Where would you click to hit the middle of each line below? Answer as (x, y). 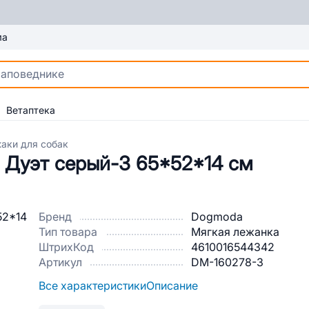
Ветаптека (31, 110)
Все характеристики (92, 286)
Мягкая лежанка (235, 232)
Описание (172, 286)
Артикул (60, 262)
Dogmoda (217, 217)
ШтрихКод (66, 247)
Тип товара (68, 232)
